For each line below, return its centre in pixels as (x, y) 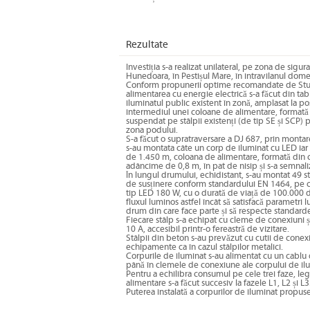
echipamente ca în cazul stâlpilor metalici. (204, 247)
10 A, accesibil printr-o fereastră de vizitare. (208, 229)
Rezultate (147, 45)
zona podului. (152, 130)
